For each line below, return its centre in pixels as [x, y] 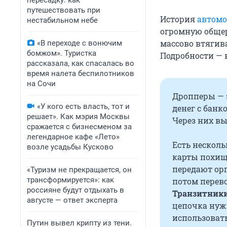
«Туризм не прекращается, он [79, 170]
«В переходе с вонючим [80, 43]
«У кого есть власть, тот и [83, 106]
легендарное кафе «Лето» [73, 137]
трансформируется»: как [70, 180]
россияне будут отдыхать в [75, 190]
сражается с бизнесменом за [79, 127]
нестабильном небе [62, 20]
